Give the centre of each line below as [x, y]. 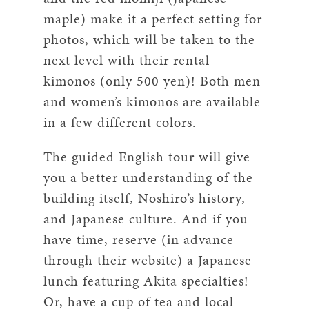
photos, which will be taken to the [150, 39]
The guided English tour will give [147, 156]
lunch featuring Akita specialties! [147, 280]
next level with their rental [127, 60]
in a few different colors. [120, 122]
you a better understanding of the [149, 177]
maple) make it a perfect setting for [153, 18]
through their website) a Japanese [148, 260]
